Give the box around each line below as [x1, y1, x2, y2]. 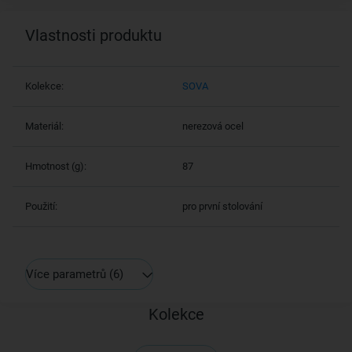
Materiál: [25, 120, 64, 132]
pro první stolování [182, 200, 262, 212]
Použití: [25, 200, 57, 212]
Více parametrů [26, 266, 106, 281]
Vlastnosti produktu [25, 26, 162, 45]
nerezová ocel [182, 120, 244, 132]
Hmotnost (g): [25, 160, 86, 172]
